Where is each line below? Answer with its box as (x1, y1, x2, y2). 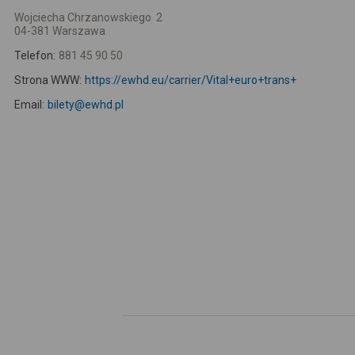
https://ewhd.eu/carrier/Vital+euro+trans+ (84, 74, 296, 86)
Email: (14, 98, 44, 111)
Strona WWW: (14, 74, 82, 86)
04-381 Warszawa (14, 25, 105, 37)
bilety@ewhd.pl (47, 98, 124, 111)
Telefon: (14, 49, 55, 62)
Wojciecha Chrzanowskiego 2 (14, 11, 162, 24)
